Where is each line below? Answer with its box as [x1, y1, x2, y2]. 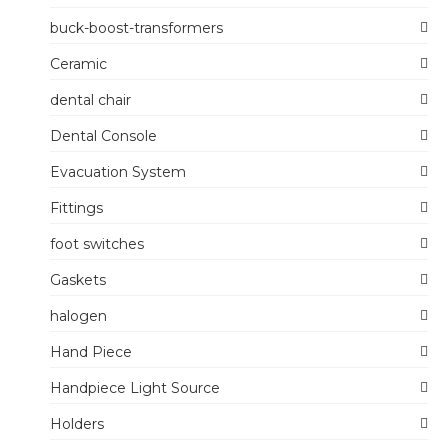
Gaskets [50, 270, 106, 289]
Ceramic [50, 54, 107, 73]
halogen [50, 306, 107, 325]
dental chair [50, 90, 131, 109]
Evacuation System [50, 162, 186, 181]
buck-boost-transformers [50, 18, 223, 37]
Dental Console [50, 126, 157, 145]
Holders [50, 414, 104, 433]
